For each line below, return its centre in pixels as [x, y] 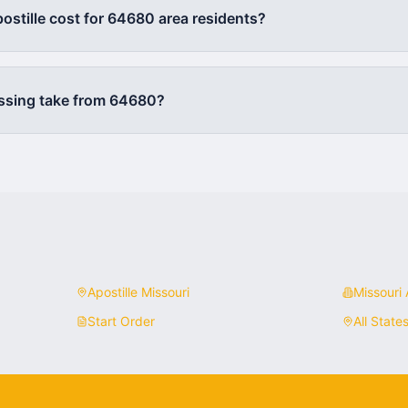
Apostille [114, 292]
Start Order [121, 321]
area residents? [210, 18]
